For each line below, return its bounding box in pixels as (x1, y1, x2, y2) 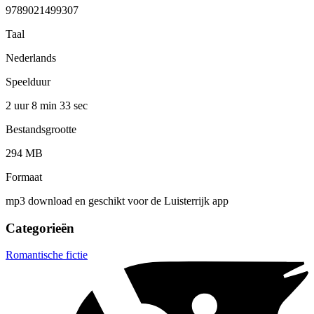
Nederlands (6, 51, 56, 64)
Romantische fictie (6, 249, 88, 261)
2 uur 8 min (6, 99, 60, 111)
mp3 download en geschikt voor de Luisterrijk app (6, 194, 228, 207)
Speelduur (6, 75, 50, 88)
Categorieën (6, 220, 74, 235)
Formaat (6, 170, 42, 183)
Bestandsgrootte (6, 123, 76, 135)
